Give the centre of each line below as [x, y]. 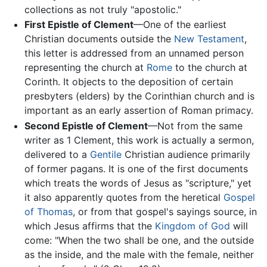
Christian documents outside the [99, 39]
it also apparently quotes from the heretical [124, 197]
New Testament [209, 39]
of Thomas [48, 211]
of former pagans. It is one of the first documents [136, 168]
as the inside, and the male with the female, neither [139, 254]
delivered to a [57, 154]
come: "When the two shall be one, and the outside [139, 240]
